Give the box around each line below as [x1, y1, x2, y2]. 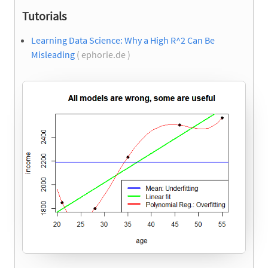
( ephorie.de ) [75, 48, 132, 61]
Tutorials [22, 8, 66, 24]
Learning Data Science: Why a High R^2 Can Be [31, 34, 215, 47]
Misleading [31, 48, 75, 61]
